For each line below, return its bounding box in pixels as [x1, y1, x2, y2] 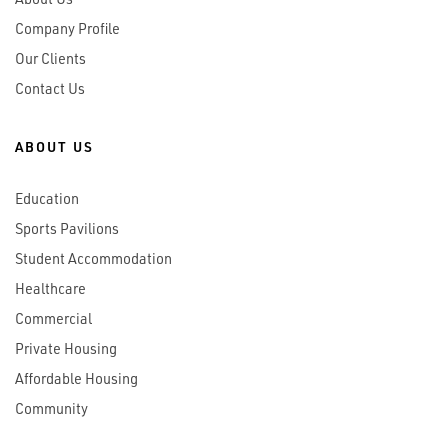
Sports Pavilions [15, 219, 119, 238]
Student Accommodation [15, 249, 172, 268]
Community [15, 399, 88, 418]
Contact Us [15, 79, 85, 98]
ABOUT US [15, 138, 95, 155]
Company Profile [15, 19, 120, 38]
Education [15, 189, 79, 208]
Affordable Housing [15, 369, 138, 388]
